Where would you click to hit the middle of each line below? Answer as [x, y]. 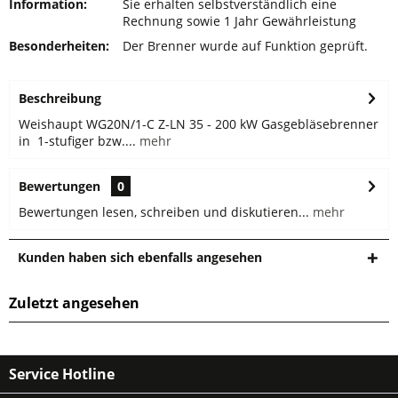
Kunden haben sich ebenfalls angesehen [140, 257]
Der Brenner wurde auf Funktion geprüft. [246, 46]
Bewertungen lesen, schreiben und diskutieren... [164, 212]
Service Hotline [62, 374]
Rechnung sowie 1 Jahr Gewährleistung [240, 21]
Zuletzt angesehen [74, 303]
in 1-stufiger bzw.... [77, 141]
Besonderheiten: [59, 46]
